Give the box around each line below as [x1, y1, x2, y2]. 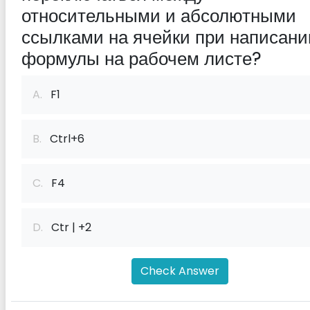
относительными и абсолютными [21, 3, 296, 28]
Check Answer [140, 263, 219, 279]
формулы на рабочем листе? [21, 46, 262, 71]
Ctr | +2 [43, 219, 91, 235]
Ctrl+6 [42, 131, 84, 147]
